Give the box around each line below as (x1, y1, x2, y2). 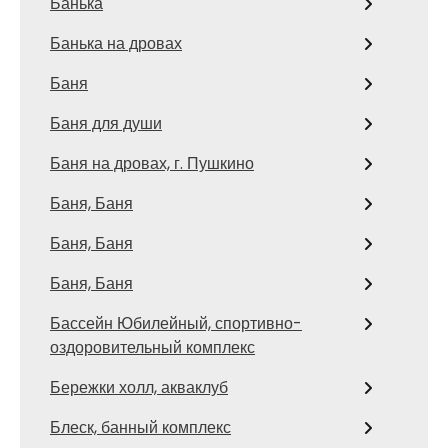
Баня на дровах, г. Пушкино (50, 151, 254, 175)
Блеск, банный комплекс (50, 415, 231, 439)
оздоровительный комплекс (50, 335, 255, 359)
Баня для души (50, 111, 162, 135)
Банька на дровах (50, 31, 182, 55)
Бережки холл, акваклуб (50, 375, 228, 399)
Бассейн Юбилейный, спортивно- (50, 311, 302, 335)
